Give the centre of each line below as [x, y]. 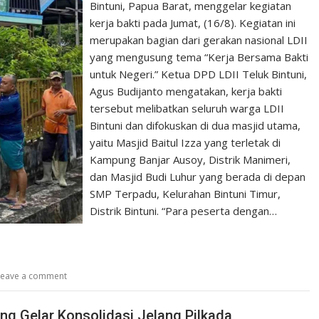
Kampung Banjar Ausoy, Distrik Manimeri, [190, 159]
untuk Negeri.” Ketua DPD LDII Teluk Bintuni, [199, 74]
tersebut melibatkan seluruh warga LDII [187, 108]
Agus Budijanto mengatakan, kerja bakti [186, 91]
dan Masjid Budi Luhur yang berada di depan [198, 177]
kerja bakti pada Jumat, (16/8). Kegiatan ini [193, 23]
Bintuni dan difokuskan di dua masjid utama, [195, 125]
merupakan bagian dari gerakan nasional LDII [199, 40]
